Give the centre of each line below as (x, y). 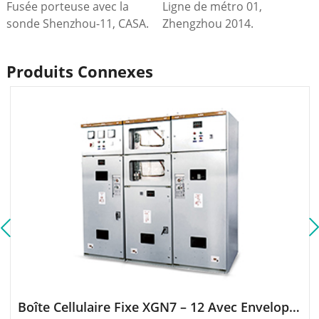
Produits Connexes (79, 72)
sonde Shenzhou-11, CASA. (77, 24)
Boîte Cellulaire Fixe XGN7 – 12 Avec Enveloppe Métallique (294, 307)
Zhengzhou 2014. (208, 24)
